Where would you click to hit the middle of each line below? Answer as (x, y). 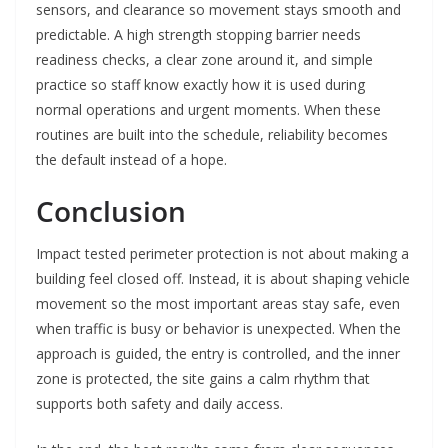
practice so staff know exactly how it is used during (200, 85)
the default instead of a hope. (131, 160)
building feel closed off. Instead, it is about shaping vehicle (223, 279)
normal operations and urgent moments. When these (208, 110)
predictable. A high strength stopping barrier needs (198, 35)
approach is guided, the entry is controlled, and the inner (218, 354)
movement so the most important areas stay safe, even (218, 304)
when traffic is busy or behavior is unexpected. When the (218, 329)
